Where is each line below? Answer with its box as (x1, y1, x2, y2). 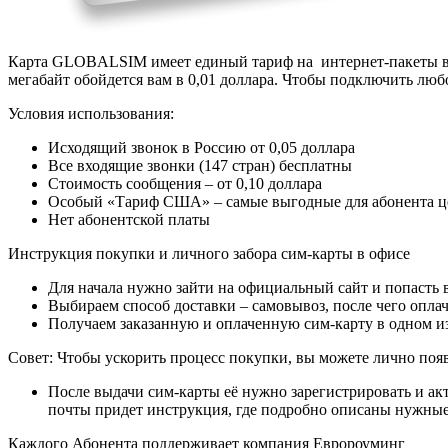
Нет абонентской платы (48, 210, 210, 228)
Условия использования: (8, 104, 174, 122)
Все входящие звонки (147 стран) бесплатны (48, 156, 352, 174)
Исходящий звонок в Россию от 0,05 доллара (48, 138, 355, 156)
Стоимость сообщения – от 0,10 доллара (48, 174, 322, 192)
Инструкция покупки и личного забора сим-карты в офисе (8, 244, 410, 262)
